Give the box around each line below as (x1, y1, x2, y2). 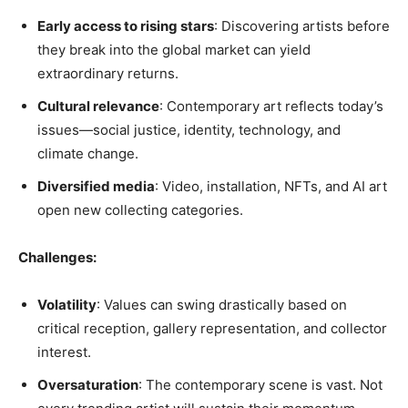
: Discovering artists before (214, 17, 390, 35)
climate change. (37, 145, 138, 162)
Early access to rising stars (37, 17, 214, 35)
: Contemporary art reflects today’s (159, 97, 383, 115)
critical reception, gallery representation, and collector (37, 320, 387, 337)
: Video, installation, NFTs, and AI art (155, 178, 387, 195)
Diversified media (37, 178, 155, 195)
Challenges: (18, 249, 97, 266)
